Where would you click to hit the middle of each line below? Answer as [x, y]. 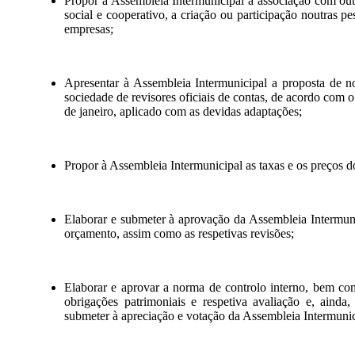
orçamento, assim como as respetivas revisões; [179, 234]
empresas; [89, 29]
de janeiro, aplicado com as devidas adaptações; [183, 112]
